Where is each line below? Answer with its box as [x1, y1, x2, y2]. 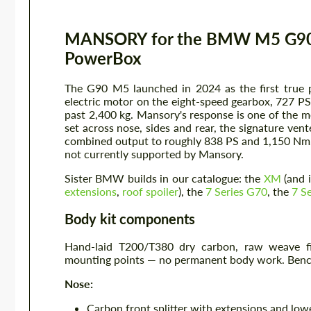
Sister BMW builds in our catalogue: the [65, 171, 264, 185]
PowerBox [65, 48, 142, 68]
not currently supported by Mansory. [65, 147, 244, 160]
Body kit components [65, 210, 195, 227]
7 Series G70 [205, 185, 267, 198]
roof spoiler [122, 185, 178, 198]
